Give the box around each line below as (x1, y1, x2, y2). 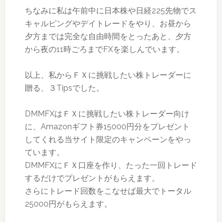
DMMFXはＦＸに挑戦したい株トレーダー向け (24, 109, 189, 119)
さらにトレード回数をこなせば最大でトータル (24, 186, 191, 196)
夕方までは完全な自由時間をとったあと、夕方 (24, 32, 191, 42)
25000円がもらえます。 (24, 199, 112, 209)
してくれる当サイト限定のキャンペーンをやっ (24, 135, 191, 145)
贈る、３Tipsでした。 (24, 83, 104, 93)
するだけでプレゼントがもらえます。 (24, 173, 160, 183)
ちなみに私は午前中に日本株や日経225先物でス (24, 6, 197, 16)
